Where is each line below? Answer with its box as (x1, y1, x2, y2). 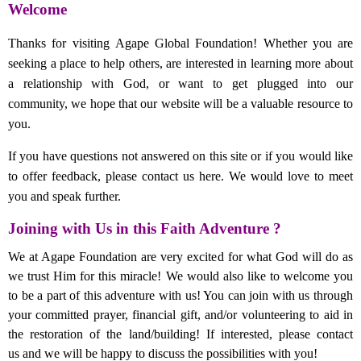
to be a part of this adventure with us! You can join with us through (8, 288, 353, 302)
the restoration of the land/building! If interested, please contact (8, 326, 353, 341)
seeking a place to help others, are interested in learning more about (8, 56, 353, 70)
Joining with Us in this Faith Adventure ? (8, 219, 281, 237)
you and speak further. (8, 189, 121, 203)
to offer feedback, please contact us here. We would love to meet (8, 168, 353, 183)
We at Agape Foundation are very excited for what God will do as (8, 249, 353, 263)
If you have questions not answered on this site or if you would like (8, 148, 353, 163)
